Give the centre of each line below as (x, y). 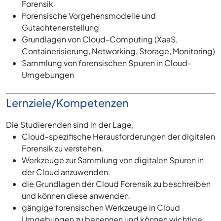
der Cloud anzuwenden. (66, 172)
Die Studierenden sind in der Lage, (70, 125)
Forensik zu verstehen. (63, 148)
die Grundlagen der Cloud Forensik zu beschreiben (116, 184)
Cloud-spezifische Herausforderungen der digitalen (118, 137)
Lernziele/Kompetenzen (67, 103)
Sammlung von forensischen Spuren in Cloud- (107, 63)
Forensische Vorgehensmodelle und (89, 16)
